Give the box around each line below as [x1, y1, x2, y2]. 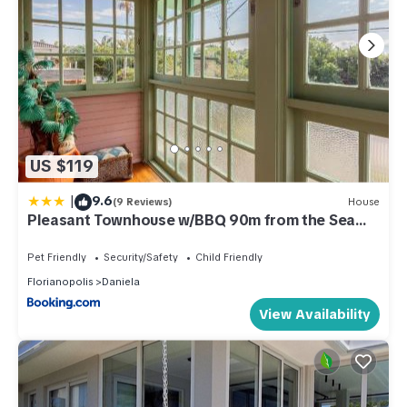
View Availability [259, 304, 371, 323]
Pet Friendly [27, 250, 86, 263]
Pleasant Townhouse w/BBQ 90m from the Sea [27, 210, 355, 230]
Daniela [102, 274, 140, 288]
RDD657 [27, 226, 84, 246]
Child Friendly [195, 250, 263, 263]
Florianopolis [27, 274, 93, 288]
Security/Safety [104, 250, 178, 263]
